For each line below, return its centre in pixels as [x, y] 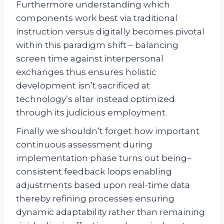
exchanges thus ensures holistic [86, 72]
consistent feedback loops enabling [94, 171]
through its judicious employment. [91, 112]
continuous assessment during [84, 144]
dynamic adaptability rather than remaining [110, 212]
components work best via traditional [97, 18]
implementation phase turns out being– [104, 158]
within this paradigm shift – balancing [97, 45]
